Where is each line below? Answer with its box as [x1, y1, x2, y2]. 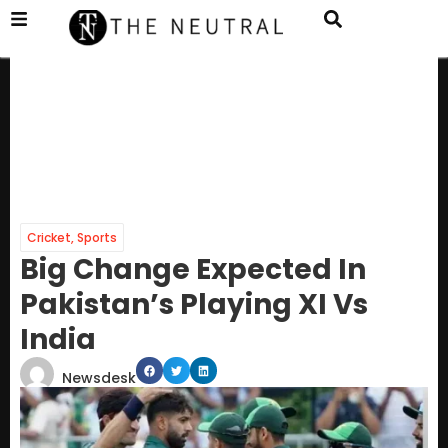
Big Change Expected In [20, 250, 366, 290]
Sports [77, 229, 117, 247]
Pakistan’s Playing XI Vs [20, 285, 368, 325]
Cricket [27, 229, 71, 247]
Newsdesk [62, 368, 136, 389]
